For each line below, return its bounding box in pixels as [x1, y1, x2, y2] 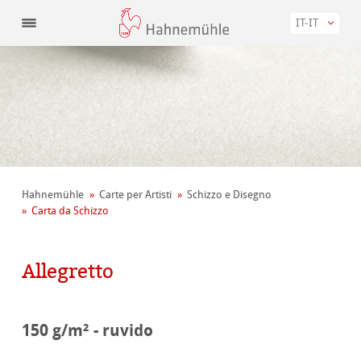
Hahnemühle [22, 189, 85, 201]
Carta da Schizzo [31, 205, 110, 218]
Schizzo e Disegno [187, 189, 272, 201]
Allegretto [22, 257, 114, 285]
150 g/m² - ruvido [22, 319, 154, 342]
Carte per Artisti [99, 189, 172, 201]
